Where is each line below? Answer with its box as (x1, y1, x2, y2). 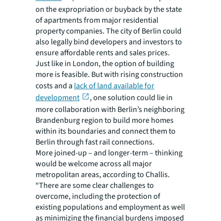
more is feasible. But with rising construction (36, 69, 183, 80)
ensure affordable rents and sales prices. (36, 47, 170, 58)
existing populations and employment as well (36, 201, 185, 213)
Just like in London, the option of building (36, 58, 174, 69)
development (36, 92, 79, 103)
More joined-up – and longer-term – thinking (36, 147, 183, 158)
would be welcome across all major (36, 158, 152, 169)
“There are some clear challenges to (36, 180, 154, 191)
